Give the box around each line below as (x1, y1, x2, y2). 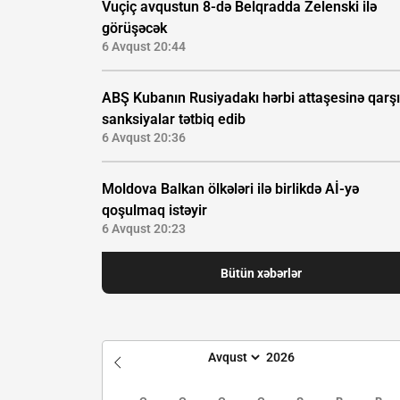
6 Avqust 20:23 (102, 221, 186, 237)
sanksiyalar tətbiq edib (102, 111, 246, 129)
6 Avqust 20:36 (102, 130, 186, 146)
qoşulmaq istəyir (102, 202, 207, 220)
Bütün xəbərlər (220, 265, 302, 280)
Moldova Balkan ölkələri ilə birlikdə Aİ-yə (102, 180, 359, 198)
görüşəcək (102, 20, 167, 37)
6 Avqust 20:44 (102, 39, 186, 54)
